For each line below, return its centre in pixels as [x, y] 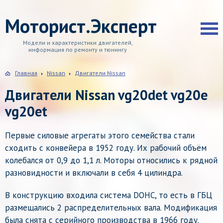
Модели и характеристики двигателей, [78, 43]
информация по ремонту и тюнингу [78, 50]
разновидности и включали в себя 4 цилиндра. [94, 173]
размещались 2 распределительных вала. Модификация [111, 208]
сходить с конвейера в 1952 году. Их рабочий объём [106, 148]
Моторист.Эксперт [81, 26]
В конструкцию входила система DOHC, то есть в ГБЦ [109, 195]
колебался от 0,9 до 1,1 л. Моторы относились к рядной [111, 160]
